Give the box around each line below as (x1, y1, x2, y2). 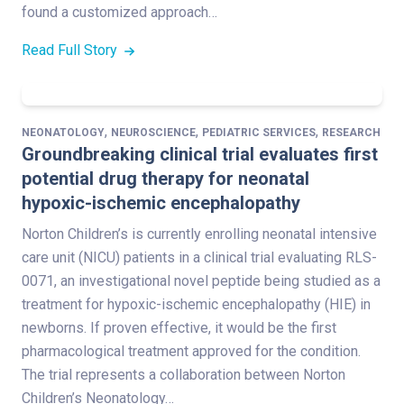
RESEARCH (322, 126, 381, 140)
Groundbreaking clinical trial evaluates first (22, 143, 378, 166)
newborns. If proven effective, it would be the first (22, 319, 336, 337)
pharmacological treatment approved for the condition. (22, 343, 361, 361)
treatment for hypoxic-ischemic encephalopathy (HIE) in (22, 296, 371, 314)
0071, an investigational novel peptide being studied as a (22, 272, 381, 290)
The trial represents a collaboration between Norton (22, 366, 345, 384)
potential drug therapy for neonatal (22, 168, 309, 190)
